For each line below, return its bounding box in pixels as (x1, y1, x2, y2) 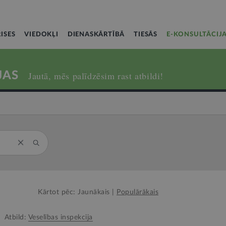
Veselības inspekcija (28, 214, 93, 221)
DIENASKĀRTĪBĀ (67, 31, 125, 38)
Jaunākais (78, 189, 110, 196)
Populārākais (117, 189, 158, 196)
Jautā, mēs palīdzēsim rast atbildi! (28, 70, 163, 82)
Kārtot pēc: (38, 189, 76, 196)
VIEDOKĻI (24, 31, 59, 38)
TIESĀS (134, 31, 158, 38)
